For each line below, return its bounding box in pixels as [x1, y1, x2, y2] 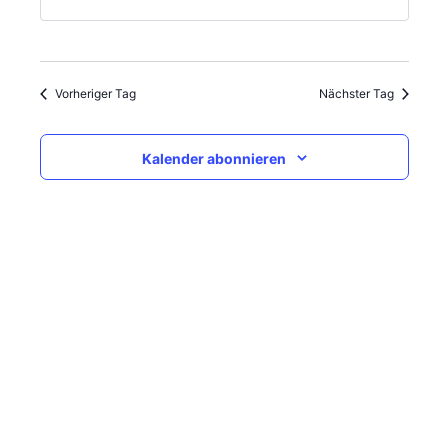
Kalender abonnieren [141, 149, 286, 167]
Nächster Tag [318, 86, 394, 101]
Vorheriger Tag [54, 86, 136, 101]
